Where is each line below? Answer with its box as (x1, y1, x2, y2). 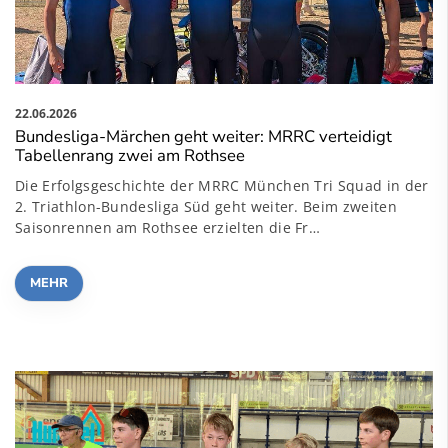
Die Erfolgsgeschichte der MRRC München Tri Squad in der (15, 175, 429, 195)
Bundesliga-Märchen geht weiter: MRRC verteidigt (15, 124, 392, 148)
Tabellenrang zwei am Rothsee (15, 143, 245, 167)
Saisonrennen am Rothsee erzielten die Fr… (15, 217, 321, 237)
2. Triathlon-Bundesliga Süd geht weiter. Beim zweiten (15, 196, 397, 216)
